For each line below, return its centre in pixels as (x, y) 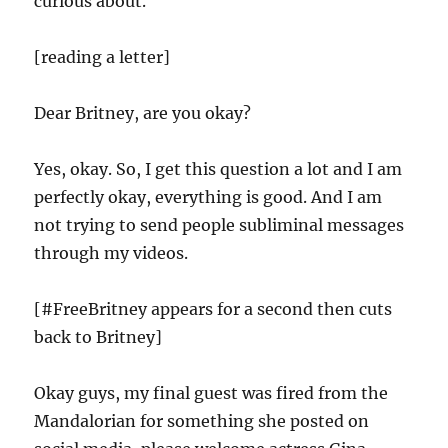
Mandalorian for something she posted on (202, 421)
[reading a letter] (102, 57)
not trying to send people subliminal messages (219, 225)
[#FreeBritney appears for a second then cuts (213, 309)
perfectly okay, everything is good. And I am (208, 197)
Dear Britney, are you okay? (143, 113)
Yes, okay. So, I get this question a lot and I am (218, 169)
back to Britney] (98, 337)
